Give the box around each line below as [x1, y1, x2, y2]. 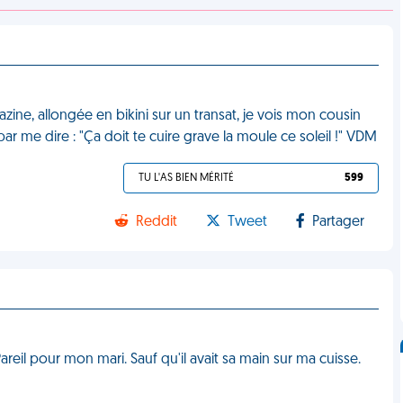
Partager [312, 215, 365, 229]
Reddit [136, 215, 178, 229]
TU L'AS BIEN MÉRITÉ [139, 173, 235, 184]
